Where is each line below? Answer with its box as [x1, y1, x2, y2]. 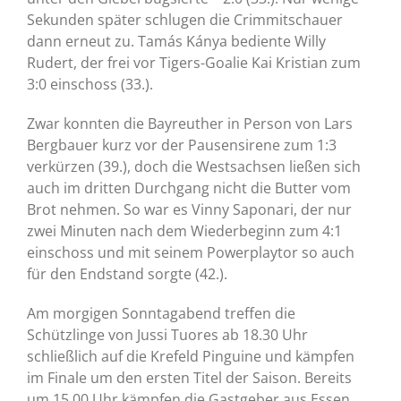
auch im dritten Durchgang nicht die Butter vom [27, 178, 351, 199]
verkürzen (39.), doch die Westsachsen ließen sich [27, 157, 361, 177]
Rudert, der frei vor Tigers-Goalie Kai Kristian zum [27, 53, 361, 73]
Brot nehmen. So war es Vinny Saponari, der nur [27, 200, 352, 220]
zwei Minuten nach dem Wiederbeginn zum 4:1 [27, 221, 342, 242]
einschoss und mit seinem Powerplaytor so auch [27, 243, 354, 263]
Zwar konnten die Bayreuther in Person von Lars [27, 114, 353, 134]
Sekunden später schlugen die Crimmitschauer [27, 10, 343, 30]
